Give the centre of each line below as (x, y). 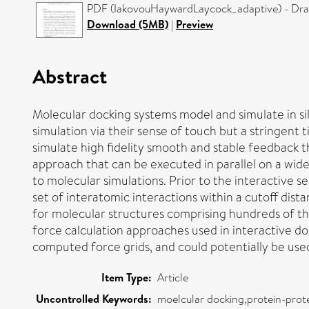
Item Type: (127, 277)
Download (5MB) (128, 24)
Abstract (70, 76)
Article (173, 277)
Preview (195, 24)
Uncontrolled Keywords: (94, 298)
